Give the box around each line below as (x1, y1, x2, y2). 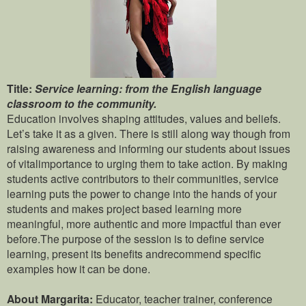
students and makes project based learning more (7, 201, 242, 217)
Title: (7, 81, 35, 97)
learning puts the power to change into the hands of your (7, 186, 277, 201)
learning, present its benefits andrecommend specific (7, 246, 261, 262)
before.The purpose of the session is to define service (7, 231, 264, 247)
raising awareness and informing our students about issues (7, 141, 290, 156)
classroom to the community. (7, 96, 156, 112)
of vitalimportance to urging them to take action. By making (7, 156, 288, 171)
